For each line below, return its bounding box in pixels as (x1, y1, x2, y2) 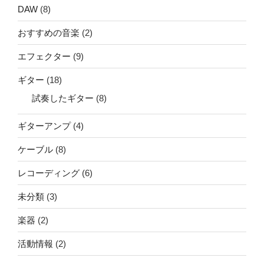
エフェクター (18, 51, 71, 61)
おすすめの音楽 (18, 27, 80, 38)
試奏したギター (32, 93, 94, 104)
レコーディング (18, 167, 80, 178)
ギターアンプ (18, 120, 71, 131)
